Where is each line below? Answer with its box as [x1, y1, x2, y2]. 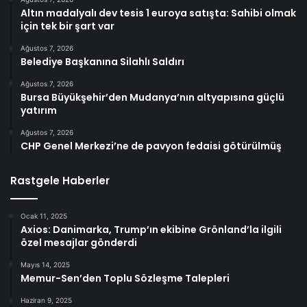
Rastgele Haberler [10, 173, 110, 188]
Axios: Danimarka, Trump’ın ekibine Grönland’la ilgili [21, 223, 282, 237]
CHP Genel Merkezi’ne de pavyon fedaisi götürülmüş [21, 139, 282, 153]
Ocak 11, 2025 [21, 212, 67, 221]
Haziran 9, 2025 [21, 296, 72, 305]
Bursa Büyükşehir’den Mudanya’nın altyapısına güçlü [21, 90, 284, 105]
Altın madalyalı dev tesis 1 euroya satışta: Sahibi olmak [21, 6, 296, 21]
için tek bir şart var [21, 19, 114, 34]
